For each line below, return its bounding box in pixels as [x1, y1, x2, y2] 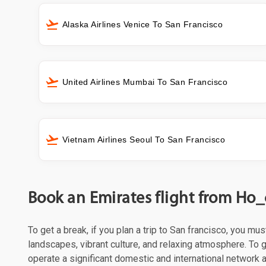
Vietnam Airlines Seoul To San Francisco [62, 135, 226, 145]
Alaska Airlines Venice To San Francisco [62, 19, 223, 29]
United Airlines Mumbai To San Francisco [62, 77, 228, 87]
